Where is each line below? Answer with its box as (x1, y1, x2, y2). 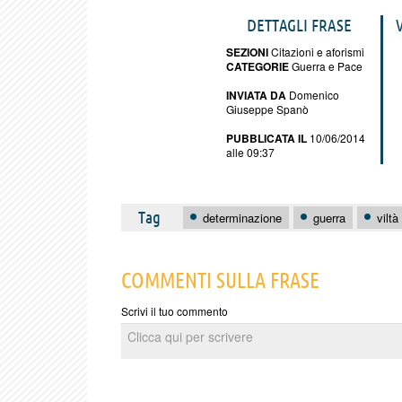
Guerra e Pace (289, 57, 363, 74)
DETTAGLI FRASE (246, 14, 352, 35)
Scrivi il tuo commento (121, 303, 228, 319)
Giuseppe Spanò (226, 100, 309, 117)
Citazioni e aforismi (268, 43, 364, 59)
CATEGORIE (226, 57, 289, 74)
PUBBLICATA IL (226, 129, 307, 146)
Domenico (286, 86, 339, 102)
